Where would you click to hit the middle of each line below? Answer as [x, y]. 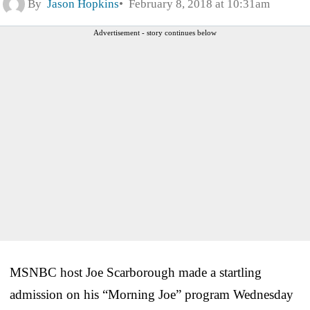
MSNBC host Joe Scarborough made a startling [136, 272]
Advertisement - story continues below [155, 32]
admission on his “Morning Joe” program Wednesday [152, 294]
